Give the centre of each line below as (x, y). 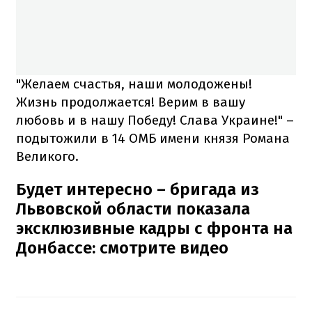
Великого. (47, 156)
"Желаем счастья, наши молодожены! (134, 84)
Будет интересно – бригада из (138, 189)
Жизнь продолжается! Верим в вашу (131, 102)
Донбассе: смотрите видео (122, 248)
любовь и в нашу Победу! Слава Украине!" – (155, 120)
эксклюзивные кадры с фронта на (154, 228)
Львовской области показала (133, 209)
